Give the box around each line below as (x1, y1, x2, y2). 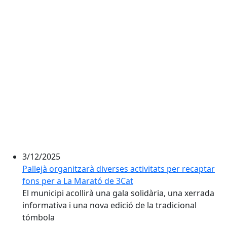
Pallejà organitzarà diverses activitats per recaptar (22, 163, 215, 174)
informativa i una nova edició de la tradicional (22, 200, 197, 211)
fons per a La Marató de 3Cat (22, 175, 133, 186)
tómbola (22, 212, 57, 223)
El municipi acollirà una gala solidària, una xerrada (22, 187, 214, 199)
